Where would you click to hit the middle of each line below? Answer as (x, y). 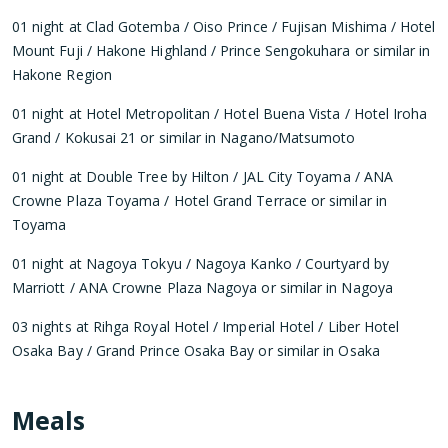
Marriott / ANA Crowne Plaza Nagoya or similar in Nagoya (202, 287)
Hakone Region (62, 74)
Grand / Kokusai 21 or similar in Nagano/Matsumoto (184, 137)
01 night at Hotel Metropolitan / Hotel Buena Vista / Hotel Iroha (220, 113)
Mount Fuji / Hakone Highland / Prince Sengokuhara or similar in (221, 50)
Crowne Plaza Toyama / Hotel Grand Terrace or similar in (199, 200)
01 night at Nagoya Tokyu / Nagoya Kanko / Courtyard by (200, 263)
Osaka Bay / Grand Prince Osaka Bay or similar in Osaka (196, 350)
